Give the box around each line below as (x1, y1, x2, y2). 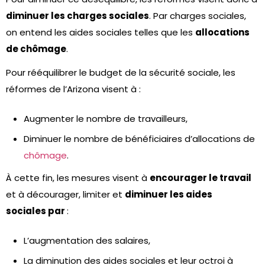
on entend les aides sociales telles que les (6, 26, 195, 38)
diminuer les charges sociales (6, 9, 149, 22)
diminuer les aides (125, 188, 212, 201)
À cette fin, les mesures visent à (6, 172, 150, 184)
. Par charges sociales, (149, 9, 246, 22)
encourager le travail (150, 172, 251, 184)
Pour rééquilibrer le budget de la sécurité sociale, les (6, 66, 235, 79)
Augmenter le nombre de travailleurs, (24, 112, 190, 125)
